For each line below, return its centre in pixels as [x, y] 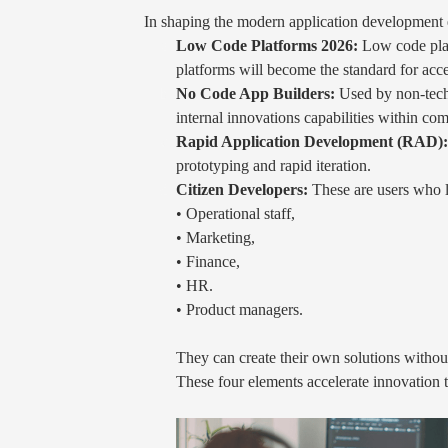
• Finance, [208, 261]
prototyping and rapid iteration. [273, 165]
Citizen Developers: [242, 189]
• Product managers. [239, 309]
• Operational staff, [235, 213]
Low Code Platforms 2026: [267, 45]
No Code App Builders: [255, 93]
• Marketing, [215, 237]
